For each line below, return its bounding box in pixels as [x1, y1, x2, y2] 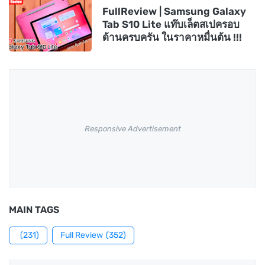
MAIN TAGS [9, 204, 59, 216]
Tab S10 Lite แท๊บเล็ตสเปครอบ [102, 18, 240, 31]
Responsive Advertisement [84, 124, 181, 133]
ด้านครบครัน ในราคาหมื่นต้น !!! [102, 31, 242, 44]
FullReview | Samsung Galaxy [102, 5, 246, 18]
